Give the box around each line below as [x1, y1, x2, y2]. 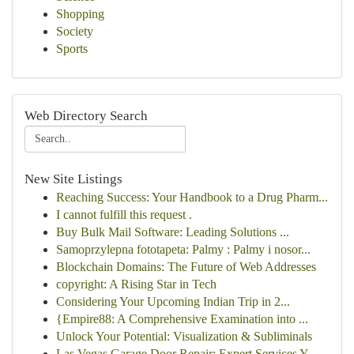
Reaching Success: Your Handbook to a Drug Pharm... [56, 190, 328, 204]
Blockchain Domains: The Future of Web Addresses [56, 260, 316, 273]
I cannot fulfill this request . [56, 208, 192, 221]
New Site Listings [24, 171, 122, 186]
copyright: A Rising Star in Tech [56, 277, 217, 291]
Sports [56, 42, 88, 55]
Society [56, 24, 93, 38]
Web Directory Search [24, 108, 148, 123]
